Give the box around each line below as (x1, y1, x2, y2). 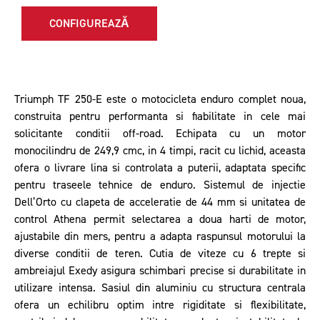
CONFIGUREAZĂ (49, 16, 129, 31)
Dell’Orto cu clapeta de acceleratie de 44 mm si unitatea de (14, 195, 306, 210)
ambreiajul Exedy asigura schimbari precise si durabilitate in (14, 264, 306, 279)
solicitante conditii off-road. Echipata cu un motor (14, 126, 306, 141)
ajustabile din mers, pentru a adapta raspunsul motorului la (14, 229, 306, 244)
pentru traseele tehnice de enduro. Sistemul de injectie (14, 178, 306, 193)
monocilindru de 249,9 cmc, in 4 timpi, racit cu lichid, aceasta (14, 144, 306, 159)
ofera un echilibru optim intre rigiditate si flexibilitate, (14, 298, 306, 313)
